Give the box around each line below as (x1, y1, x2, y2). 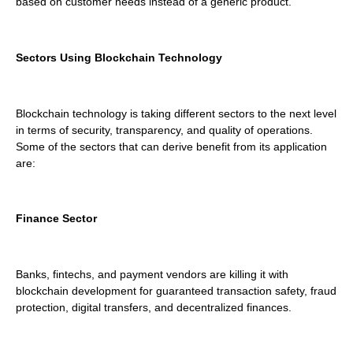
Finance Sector (16, 212, 100, 225)
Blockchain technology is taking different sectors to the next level (16, 106, 336, 120)
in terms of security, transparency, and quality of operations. (16, 123, 313, 136)
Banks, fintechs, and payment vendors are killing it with (16, 268, 288, 281)
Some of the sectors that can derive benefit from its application (16, 139, 327, 153)
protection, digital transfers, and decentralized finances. (16, 301, 295, 314)
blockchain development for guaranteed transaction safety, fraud (16, 284, 336, 298)
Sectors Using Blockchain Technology (16, 50, 225, 64)
